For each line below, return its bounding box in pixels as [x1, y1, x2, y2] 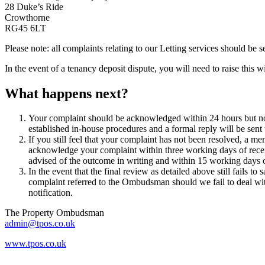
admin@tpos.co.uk [5, 218, 75, 229]
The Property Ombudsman [5, 208, 104, 218]
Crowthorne [5, 12, 50, 22]
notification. [28, 188, 73, 198]
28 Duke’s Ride [5, 1, 63, 12]
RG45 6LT [5, 22, 46, 33]
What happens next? [5, 85, 128, 101]
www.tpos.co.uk [5, 238, 66, 249]
